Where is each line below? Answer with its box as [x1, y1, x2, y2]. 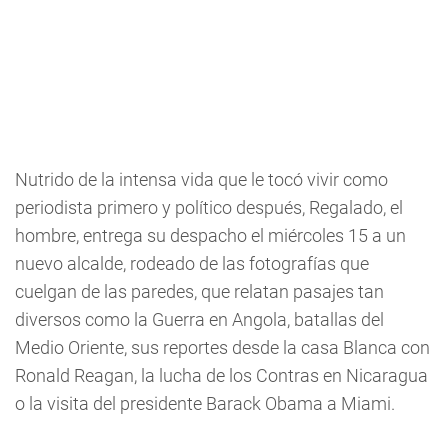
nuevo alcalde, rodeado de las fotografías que [15, 252, 369, 274]
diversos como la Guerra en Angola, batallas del [15, 308, 384, 330]
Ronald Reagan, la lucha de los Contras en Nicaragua [15, 364, 428, 386]
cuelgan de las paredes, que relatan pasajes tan [15, 280, 384, 302]
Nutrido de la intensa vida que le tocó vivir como [15, 168, 388, 190]
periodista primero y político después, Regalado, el [15, 196, 403, 218]
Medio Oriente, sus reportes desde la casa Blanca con [15, 336, 430, 358]
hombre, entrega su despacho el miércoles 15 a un [15, 224, 406, 246]
